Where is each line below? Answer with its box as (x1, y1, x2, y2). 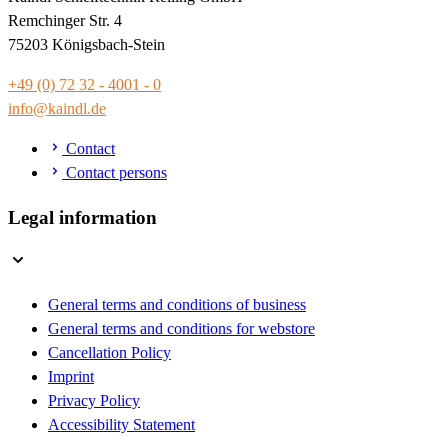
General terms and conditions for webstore (48, 320, 315, 338)
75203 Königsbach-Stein (8, 35, 165, 53)
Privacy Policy (48, 392, 140, 410)
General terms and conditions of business (48, 296, 306, 314)
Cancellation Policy (48, 344, 171, 362)
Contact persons (62, 163, 167, 181)
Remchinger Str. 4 (8, 11, 122, 29)
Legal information (8, 206, 157, 228)
